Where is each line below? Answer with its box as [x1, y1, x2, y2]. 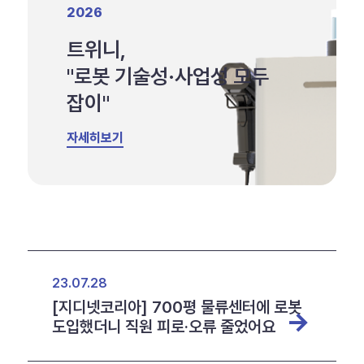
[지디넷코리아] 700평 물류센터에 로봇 [51, 297, 301, 317]
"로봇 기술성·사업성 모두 [66, 64, 269, 89]
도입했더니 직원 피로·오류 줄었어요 [51, 317, 275, 336]
